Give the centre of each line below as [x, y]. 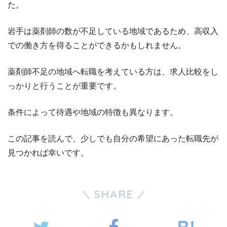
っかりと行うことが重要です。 [64, 86]
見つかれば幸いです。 [48, 153]
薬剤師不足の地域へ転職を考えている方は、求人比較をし [113, 72]
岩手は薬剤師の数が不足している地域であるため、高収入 [113, 31]
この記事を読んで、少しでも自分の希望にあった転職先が [113, 139]
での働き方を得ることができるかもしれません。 [97, 46]
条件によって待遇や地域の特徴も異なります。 [93, 112]
